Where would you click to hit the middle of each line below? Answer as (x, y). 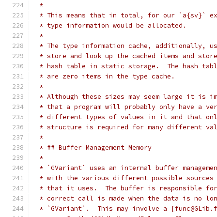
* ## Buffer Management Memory (93, 147)
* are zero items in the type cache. (105, 76)
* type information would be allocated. (111, 25)
